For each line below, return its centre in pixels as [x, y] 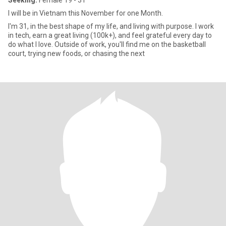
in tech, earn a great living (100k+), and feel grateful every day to [110, 35]
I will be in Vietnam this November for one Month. [86, 13]
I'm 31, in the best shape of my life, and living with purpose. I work [111, 26]
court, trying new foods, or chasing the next [76, 53]
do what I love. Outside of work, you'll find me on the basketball [107, 44]
